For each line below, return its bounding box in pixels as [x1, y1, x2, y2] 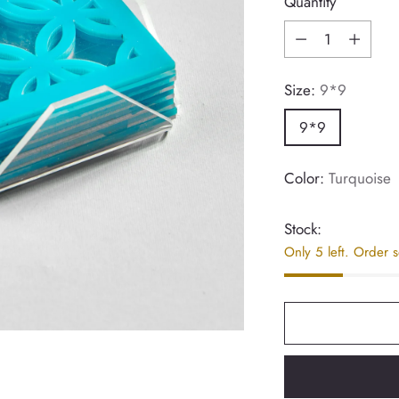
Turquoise [328, 167, 391, 189]
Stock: [283, 217, 322, 240]
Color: [283, 167, 329, 189]
